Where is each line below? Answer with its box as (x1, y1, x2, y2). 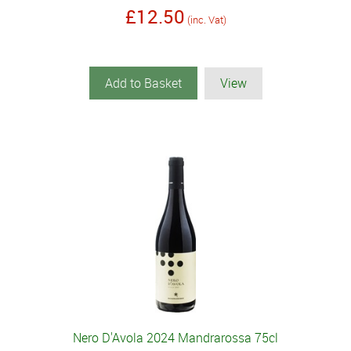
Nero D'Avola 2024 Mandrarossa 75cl (73, 329, 278, 347)
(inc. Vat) (186, 13, 226, 27)
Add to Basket (104, 74, 182, 92)
